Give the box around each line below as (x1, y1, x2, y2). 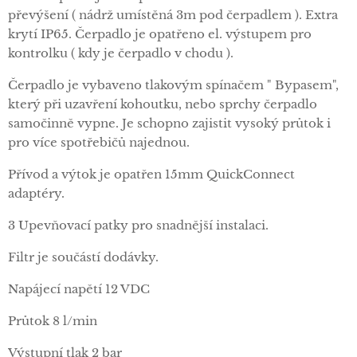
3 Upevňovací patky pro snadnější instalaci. (8, 218, 269, 233)
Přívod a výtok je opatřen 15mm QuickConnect (8, 167, 295, 182)
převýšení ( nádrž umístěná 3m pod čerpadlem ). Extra (8, 7, 338, 23)
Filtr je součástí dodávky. (8, 249, 159, 265)
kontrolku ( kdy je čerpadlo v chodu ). (8, 45, 233, 61)
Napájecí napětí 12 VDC (8, 281, 150, 297)
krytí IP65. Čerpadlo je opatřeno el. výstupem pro (8, 26, 312, 42)
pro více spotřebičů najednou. (8, 135, 190, 151)
